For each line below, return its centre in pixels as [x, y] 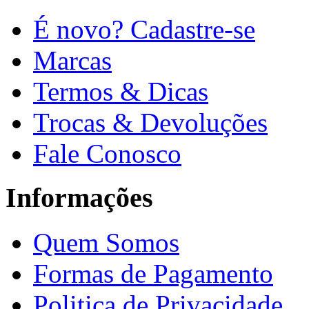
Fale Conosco [107, 153]
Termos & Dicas [121, 91]
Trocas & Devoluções [150, 122]
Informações [79, 198]
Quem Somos [106, 242]
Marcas [72, 60]
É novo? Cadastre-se [144, 29]
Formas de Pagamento [153, 273]
